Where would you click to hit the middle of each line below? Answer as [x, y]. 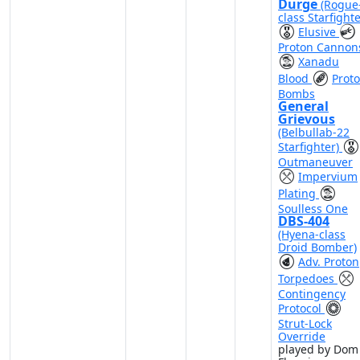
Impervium [328, 176]
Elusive [319, 32]
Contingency [312, 294]
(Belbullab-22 [314, 132]
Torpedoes [308, 278]
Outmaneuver [315, 162]
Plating [299, 193]
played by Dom [318, 349]
